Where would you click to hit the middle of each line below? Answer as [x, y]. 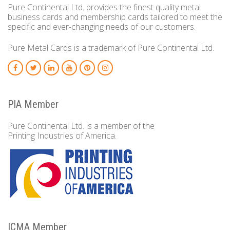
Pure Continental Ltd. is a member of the [81, 126]
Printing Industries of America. [62, 135]
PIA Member [33, 104]
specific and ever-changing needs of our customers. [102, 26]
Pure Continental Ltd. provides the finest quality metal [104, 7]
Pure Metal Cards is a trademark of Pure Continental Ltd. [111, 47]
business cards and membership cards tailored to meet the [115, 17]
